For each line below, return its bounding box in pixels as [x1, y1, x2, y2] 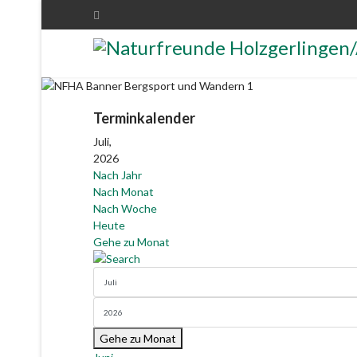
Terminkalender [93, 109, 195, 127]
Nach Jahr [93, 168, 142, 182]
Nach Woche [93, 202, 157, 215]
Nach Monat [93, 185, 154, 198]
